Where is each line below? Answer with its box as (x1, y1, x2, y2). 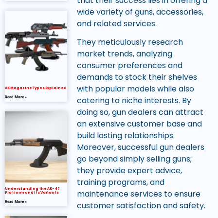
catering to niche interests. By (76, 95, 191, 107)
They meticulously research (76, 36, 183, 48)
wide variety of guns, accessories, (76, 6, 203, 18)
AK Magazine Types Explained (5, 85, 67, 90)
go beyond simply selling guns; (76, 153, 192, 165)
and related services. (76, 18, 157, 29)
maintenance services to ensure (76, 188, 200, 200)
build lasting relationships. (76, 130, 175, 142)
